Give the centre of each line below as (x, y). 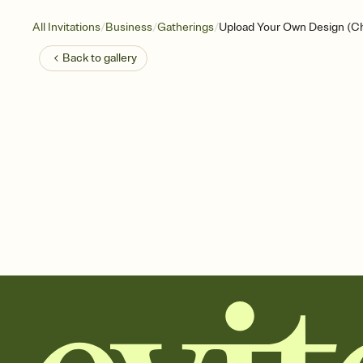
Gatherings (186, 27)
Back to (83, 58)
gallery (120, 58)
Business (129, 27)
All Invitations (66, 27)
